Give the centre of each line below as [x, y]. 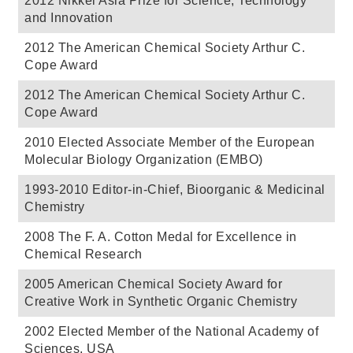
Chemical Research [84, 254]
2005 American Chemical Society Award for [153, 284]
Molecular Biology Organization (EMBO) [144, 159]
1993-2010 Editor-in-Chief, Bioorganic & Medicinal [175, 189]
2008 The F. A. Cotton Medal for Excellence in [161, 236]
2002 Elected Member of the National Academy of [171, 331]
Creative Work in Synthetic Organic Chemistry [161, 301]
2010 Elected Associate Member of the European [170, 142]
